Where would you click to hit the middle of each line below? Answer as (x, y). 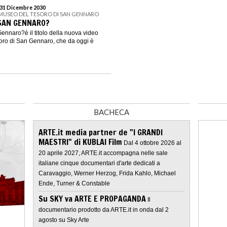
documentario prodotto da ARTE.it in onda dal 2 (104, 210)
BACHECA (111, 112)
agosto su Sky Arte (64, 220)
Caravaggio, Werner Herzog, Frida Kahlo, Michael (107, 174)
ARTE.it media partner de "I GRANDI (101, 133)
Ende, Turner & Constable (74, 184)
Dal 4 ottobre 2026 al (153, 143)
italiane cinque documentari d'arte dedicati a (99, 163)
